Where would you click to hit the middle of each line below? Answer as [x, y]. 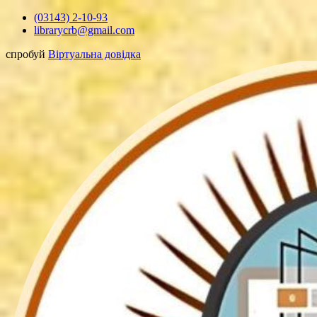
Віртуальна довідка [94, 54]
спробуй [27, 54]
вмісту [21, 42]
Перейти [26, 17]
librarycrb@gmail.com [84, 30]
